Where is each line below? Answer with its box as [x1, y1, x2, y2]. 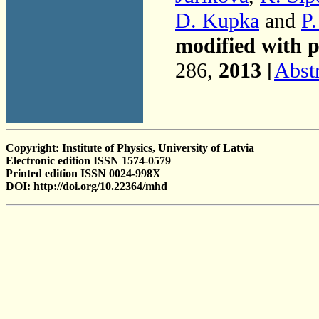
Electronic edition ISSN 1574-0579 [6, 155, 171, 167]
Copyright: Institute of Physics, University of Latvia [6, 142, 254, 154]
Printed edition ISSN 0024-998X [6, 167, 161, 179]
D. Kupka [175, 8, 259, 33]
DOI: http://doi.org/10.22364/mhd [6, 180, 167, 192]
